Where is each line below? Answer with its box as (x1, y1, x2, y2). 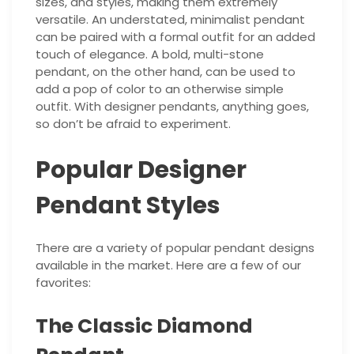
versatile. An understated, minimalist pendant (36, 10, 305, 28)
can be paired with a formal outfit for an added (36, 28, 315, 45)
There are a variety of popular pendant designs (36, 239, 314, 256)
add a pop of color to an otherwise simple (36, 80, 284, 97)
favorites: (36, 273, 91, 291)
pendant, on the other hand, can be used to (36, 62, 296, 80)
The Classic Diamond (36, 311, 253, 340)
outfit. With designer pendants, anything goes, (36, 97, 309, 115)
